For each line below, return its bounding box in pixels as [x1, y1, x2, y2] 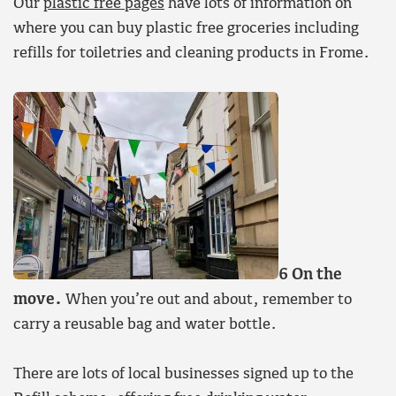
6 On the [278, 266, 342, 284]
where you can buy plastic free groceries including [13, 20, 359, 38]
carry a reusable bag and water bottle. [13, 316, 277, 333]
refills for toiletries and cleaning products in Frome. [13, 45, 369, 63]
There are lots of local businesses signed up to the [13, 366, 354, 384]
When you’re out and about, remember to [62, 291, 352, 308]
